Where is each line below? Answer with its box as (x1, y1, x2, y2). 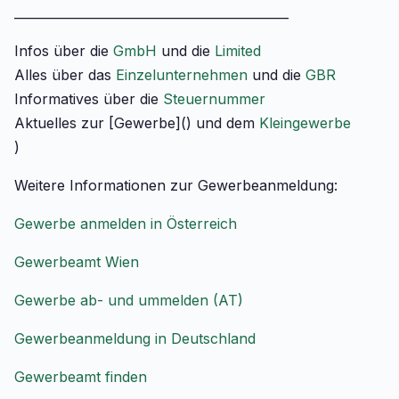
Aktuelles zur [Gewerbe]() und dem (14, 114, 259, 132)
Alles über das (14, 66, 116, 84)
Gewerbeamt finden (14, 368, 147, 386)
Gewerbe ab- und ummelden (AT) (14, 291, 243, 309)
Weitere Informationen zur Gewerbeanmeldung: (14, 176, 338, 194)
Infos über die (14, 42, 113, 60)
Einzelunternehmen (116, 66, 248, 84)
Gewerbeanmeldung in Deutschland (14, 330, 256, 347)
